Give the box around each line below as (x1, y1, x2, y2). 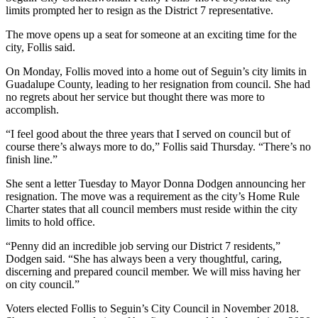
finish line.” (6, 153, 57, 165)
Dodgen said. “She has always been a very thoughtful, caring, (6, 252, 282, 265)
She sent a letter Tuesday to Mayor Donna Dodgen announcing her (6, 177, 305, 190)
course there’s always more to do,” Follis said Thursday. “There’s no (6, 140, 311, 153)
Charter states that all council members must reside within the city (6, 202, 297, 215)
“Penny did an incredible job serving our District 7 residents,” (6, 239, 280, 252)
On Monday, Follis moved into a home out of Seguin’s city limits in (6, 65, 307, 77)
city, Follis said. (6, 40, 75, 53)
